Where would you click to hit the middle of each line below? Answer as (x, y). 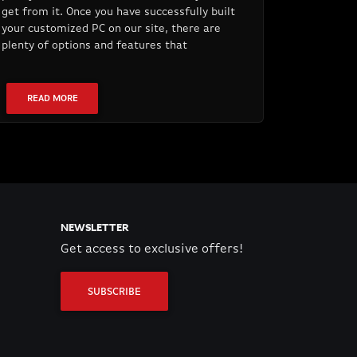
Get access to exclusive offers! (151, 250)
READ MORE (52, 98)
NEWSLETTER (94, 228)
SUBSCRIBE (115, 292)
